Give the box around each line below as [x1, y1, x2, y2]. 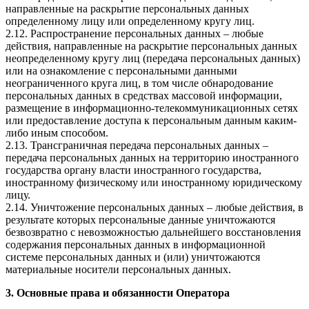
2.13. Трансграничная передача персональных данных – [6, 139, 268, 152]
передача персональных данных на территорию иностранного [6, 152, 299, 164]
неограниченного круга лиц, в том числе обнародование [6, 77, 273, 90]
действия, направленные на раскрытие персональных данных [6, 40, 297, 52]
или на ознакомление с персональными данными [6, 65, 237, 77]
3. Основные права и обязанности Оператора [6, 287, 230, 299]
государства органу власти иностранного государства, [6, 164, 261, 177]
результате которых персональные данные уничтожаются [6, 214, 275, 226]
